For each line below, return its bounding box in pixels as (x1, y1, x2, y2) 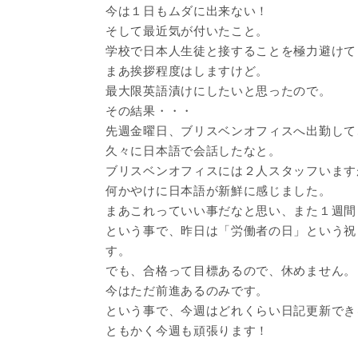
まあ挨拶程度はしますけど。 (105, 63, 269, 78)
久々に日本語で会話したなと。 (105, 143, 281, 157)
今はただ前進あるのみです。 (105, 283, 269, 297)
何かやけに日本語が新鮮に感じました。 (105, 183, 332, 197)
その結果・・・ (105, 103, 193, 117)
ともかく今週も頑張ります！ (105, 323, 269, 337)
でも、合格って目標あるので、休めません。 (105, 263, 356, 277)
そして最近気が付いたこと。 (105, 23, 269, 38)
